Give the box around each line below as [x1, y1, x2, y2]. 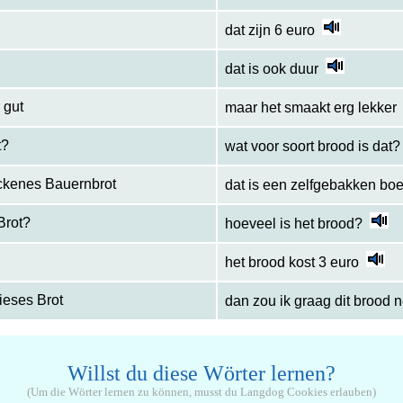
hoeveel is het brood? [224, 216, 363, 232]
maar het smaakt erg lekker [224, 100, 397, 116]
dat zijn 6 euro [224, 22, 315, 39]
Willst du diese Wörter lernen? [67, 362, 336, 386]
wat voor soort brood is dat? [224, 139, 400, 155]
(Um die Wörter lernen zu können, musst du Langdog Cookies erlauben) [26, 386, 376, 399]
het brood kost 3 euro [224, 255, 359, 271]
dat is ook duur [224, 61, 318, 77]
